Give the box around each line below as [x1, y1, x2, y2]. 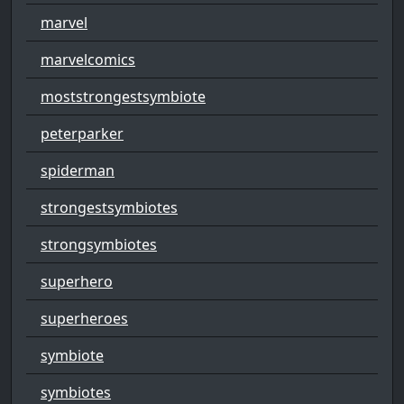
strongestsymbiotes [41, 197, 178, 217]
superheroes [41, 308, 128, 328]
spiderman [41, 160, 115, 180]
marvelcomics [41, 49, 135, 69]
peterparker [41, 123, 124, 143]
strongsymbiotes [41, 234, 157, 254]
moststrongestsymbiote [41, 86, 206, 106]
